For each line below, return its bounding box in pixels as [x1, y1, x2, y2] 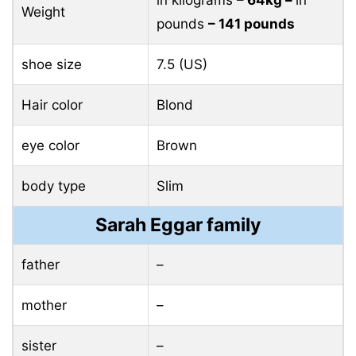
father [21, 257, 60, 273]
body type [21, 178, 86, 195]
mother [21, 297, 67, 314]
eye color [21, 137, 79, 154]
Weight [21, 4, 65, 21]
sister [21, 338, 56, 354]
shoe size [21, 56, 82, 73]
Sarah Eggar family [95, 214, 261, 237]
